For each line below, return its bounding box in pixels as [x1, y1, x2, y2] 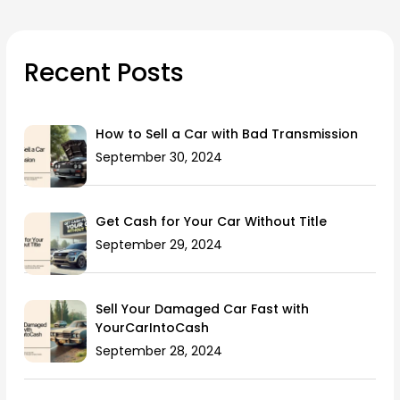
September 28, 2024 [96, 342, 223, 361]
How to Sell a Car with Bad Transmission [96, 125, 359, 144]
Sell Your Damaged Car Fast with [96, 300, 310, 319]
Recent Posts [24, 55, 185, 91]
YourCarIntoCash [96, 319, 210, 337]
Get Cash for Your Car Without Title [96, 212, 328, 231]
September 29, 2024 [96, 236, 223, 254]
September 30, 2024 [96, 148, 223, 167]
